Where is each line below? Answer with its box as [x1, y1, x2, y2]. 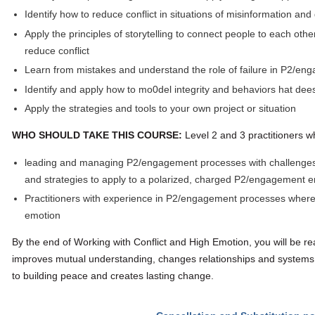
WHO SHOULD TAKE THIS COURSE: [12, 129, 185, 141]
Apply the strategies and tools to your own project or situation [25, 103, 296, 115]
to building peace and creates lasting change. [12, 270, 214, 282]
